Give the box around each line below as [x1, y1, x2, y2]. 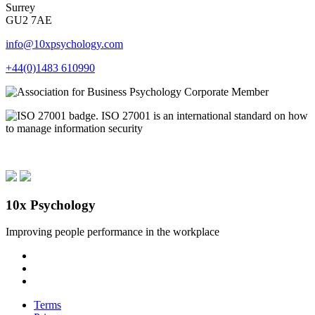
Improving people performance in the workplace [6, 226, 219, 238]
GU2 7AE [6, 13, 52, 26]
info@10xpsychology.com [6, 37, 123, 50]
